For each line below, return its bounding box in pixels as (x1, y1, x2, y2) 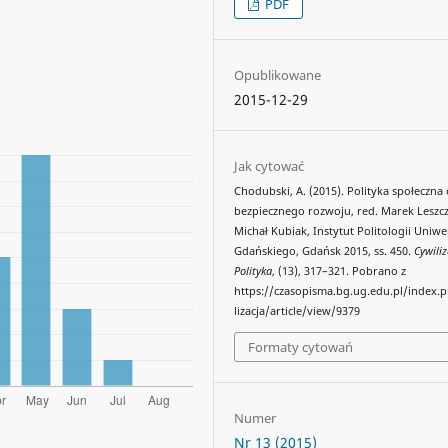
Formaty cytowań (248, 337, 354, 356)
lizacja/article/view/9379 (234, 304, 361, 319)
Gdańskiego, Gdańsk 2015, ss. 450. (234, 244, 415, 259)
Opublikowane (234, 66, 322, 85)
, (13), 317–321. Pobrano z (272, 264, 407, 279)
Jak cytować (234, 157, 305, 176)
